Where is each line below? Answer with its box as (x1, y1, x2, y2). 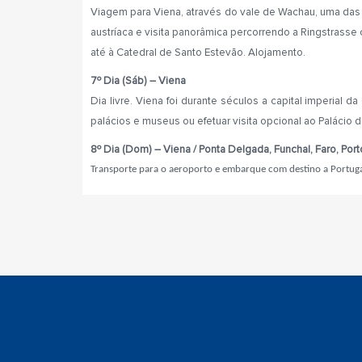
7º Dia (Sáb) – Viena (90, 74, 186, 87)
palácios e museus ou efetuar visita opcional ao (90, 115, 318, 128)
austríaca (90, 26, 136, 39)
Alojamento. (246, 46, 305, 59)
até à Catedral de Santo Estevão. (90, 46, 246, 59)
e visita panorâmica (136, 26, 230, 39)
